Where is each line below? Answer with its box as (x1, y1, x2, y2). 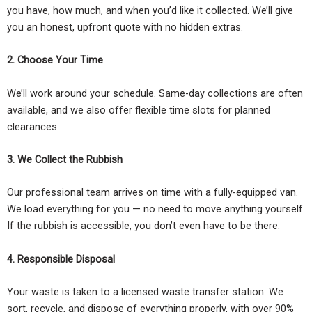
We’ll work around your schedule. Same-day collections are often (7, 86, 303, 100)
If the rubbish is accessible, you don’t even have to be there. (7, 219, 280, 233)
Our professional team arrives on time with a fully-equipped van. (7, 186, 298, 199)
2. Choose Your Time (7, 54, 103, 67)
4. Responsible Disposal (7, 252, 115, 265)
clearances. (7, 120, 59, 133)
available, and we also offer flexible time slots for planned (7, 103, 270, 116)
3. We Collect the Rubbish (7, 153, 123, 166)
